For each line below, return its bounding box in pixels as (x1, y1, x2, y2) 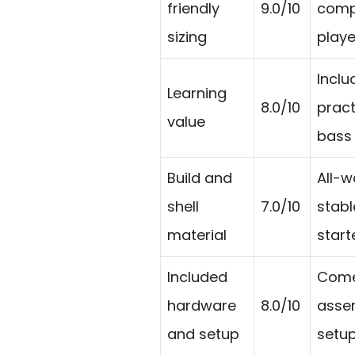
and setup (167, 324, 239, 345)
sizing (167, 27, 207, 48)
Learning (167, 83, 227, 104)
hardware (167, 296, 236, 316)
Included (167, 267, 227, 288)
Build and (167, 168, 232, 189)
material (167, 225, 227, 246)
